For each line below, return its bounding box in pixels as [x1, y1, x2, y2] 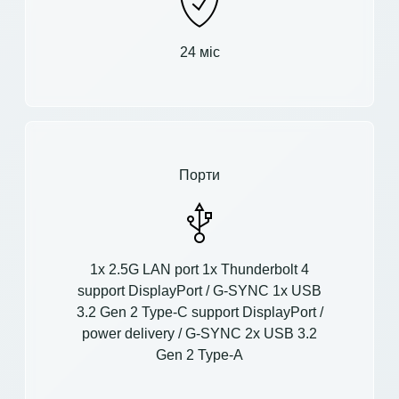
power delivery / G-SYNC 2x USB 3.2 [82, 325, 317, 341]
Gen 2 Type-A [156, 346, 243, 362]
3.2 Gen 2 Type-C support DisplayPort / [76, 304, 323, 320]
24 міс [179, 44, 220, 60]
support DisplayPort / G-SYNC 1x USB [77, 282, 322, 298]
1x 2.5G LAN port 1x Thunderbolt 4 [90, 261, 309, 277]
